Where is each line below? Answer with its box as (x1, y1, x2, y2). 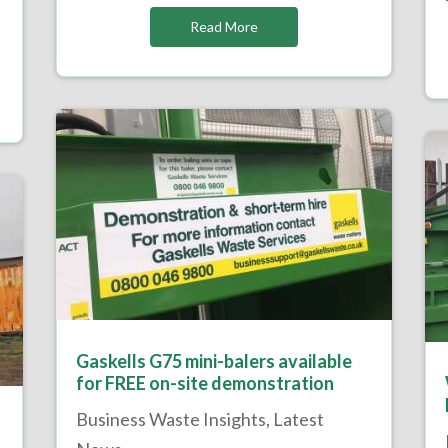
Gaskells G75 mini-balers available (75, 350, 352, 373)
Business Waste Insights (75, 408, 266, 431)
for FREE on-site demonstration (75, 372, 334, 395)
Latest (272, 408, 324, 431)
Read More (189, 18, 258, 36)
